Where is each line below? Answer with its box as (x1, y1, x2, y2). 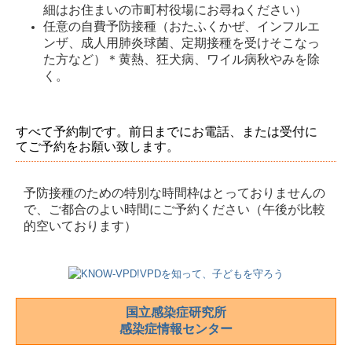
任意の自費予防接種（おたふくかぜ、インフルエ (43, 19, 320, 33)
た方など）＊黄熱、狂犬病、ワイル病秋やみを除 (43, 52, 320, 66)
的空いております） (24, 218, 137, 233)
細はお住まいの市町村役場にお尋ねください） (43, 2, 307, 16)
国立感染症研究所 (126, 306, 226, 320)
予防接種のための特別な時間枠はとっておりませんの (24, 185, 325, 200)
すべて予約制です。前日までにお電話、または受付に (16, 124, 317, 138)
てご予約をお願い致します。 (16, 139, 179, 153)
